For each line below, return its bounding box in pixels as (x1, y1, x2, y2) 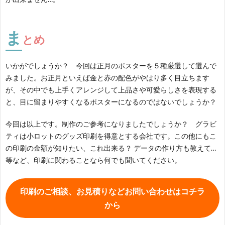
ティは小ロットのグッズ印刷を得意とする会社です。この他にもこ (6, 131, 216, 140)
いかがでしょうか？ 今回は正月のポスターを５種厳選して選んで (6, 61, 216, 70)
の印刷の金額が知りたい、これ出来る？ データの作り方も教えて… (6, 143, 216, 152)
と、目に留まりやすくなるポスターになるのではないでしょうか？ (6, 97, 216, 106)
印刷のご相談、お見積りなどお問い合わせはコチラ (20, 186, 205, 196)
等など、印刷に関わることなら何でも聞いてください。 (6, 155, 181, 164)
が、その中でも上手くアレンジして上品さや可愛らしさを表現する (6, 85, 216, 94)
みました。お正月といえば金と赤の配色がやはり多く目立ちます (6, 73, 209, 82)
